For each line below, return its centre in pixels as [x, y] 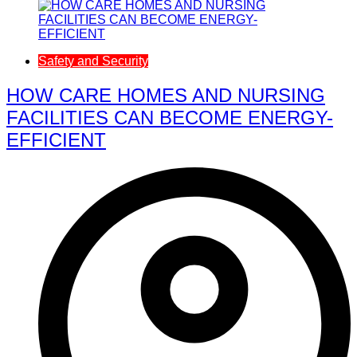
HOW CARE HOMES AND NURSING [166, 95]
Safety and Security [93, 61]
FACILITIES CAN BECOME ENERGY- [170, 117]
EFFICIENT [56, 139]
